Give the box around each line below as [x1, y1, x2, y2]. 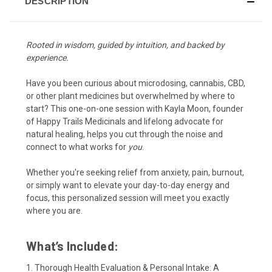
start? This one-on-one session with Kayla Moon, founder [26, 104, 243, 114]
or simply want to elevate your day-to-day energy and [26, 180, 229, 191]
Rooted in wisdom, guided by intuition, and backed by [26, 40, 225, 50]
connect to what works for [26, 142, 128, 152]
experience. [26, 53, 69, 63]
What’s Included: [26, 239, 118, 254]
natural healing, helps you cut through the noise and [26, 129, 223, 140]
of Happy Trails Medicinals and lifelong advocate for [26, 117, 223, 127]
